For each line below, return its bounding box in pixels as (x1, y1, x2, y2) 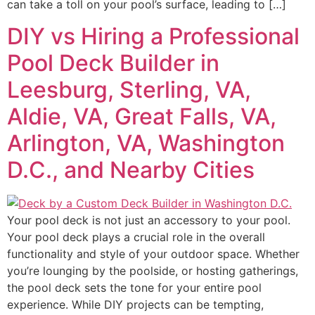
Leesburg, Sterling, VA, (7, 75, 251, 103)
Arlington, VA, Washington (7, 129, 285, 157)
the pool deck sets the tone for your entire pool (7, 280, 262, 295)
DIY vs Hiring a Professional (7, 22, 300, 50)
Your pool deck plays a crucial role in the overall (7, 229, 265, 244)
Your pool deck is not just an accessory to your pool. (7, 212, 290, 227)
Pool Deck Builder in (7, 49, 219, 77)
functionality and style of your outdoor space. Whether (7, 246, 300, 261)
